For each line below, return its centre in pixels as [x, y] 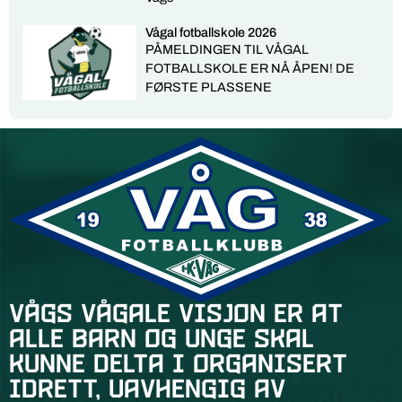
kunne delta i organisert [178, 366]
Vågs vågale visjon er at [176, 315]
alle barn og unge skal [162, 341]
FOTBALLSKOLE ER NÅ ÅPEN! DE [250, 68]
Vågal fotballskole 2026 [211, 32]
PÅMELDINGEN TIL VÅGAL [227, 49]
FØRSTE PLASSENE [209, 87]
